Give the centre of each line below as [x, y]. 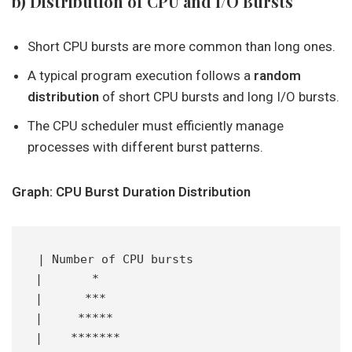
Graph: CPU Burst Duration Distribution [131, 192]
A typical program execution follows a [141, 75]
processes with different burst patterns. [145, 147]
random [277, 75]
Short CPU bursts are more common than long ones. [181, 46]
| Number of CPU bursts [115, 259]
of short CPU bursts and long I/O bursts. [219, 97]
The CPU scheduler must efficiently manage [156, 126]
